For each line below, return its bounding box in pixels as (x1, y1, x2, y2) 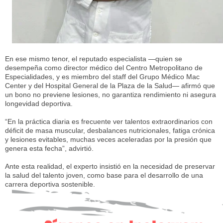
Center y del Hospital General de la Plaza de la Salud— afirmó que (5, 81, 215, 90)
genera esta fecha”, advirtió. (5, 144, 94, 152)
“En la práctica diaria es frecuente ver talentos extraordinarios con (5, 117, 213, 125)
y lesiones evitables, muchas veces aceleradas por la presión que (5, 135, 212, 143)
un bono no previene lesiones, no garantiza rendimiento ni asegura (5, 90, 216, 99)
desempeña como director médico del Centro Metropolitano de (5, 63, 203, 72)
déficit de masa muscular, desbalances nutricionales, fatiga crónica (5, 126, 215, 134)
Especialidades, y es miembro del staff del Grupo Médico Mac (5, 72, 200, 81)
